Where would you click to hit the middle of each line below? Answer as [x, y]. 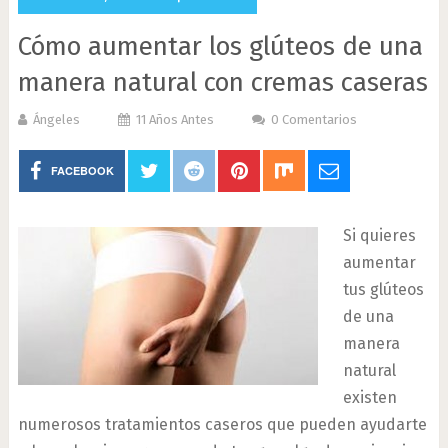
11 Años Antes [174, 119]
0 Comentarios [313, 119]
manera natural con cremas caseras [222, 82]
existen [369, 397]
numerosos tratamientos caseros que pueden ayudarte [222, 424]
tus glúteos [383, 289]
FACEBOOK [83, 170]
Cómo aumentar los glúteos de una [220, 46]
